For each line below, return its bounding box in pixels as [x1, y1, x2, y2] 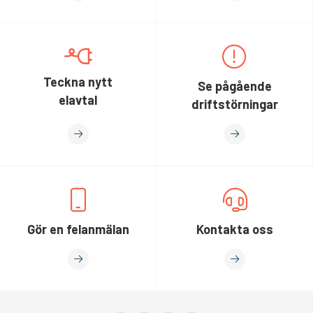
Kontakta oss [196, 221, 273, 237]
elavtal [59, 92, 97, 108]
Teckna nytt [43, 73, 112, 89]
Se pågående [197, 78, 272, 94]
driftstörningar [191, 96, 278, 112]
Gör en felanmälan [27, 221, 129, 237]
